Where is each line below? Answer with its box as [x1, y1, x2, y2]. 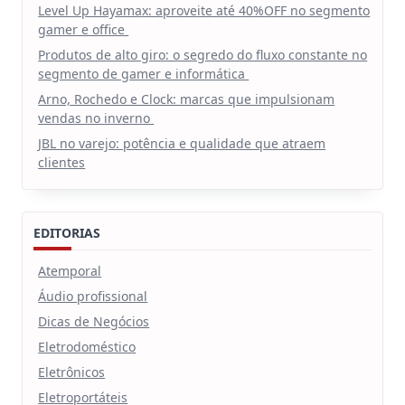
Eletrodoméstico [38, 337, 137, 355]
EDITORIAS [33, 223, 100, 241]
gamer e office [38, 20, 129, 38]
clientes [38, 153, 86, 171]
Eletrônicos [38, 363, 106, 381]
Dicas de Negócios [38, 312, 150, 330]
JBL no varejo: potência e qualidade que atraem [38, 134, 326, 152]
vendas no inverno [38, 108, 155, 127]
